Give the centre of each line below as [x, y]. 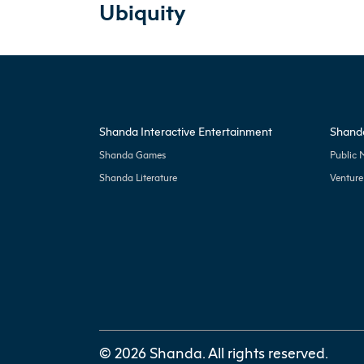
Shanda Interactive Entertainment [186, 131]
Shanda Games [132, 154]
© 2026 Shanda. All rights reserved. [214, 352]
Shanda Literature [138, 177]
